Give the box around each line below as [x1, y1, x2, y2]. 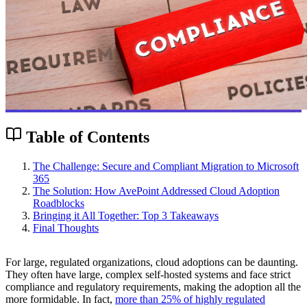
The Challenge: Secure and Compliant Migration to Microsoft [33, 160, 299, 172]
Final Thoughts [33, 221, 99, 234]
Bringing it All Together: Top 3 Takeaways [33, 209, 219, 221]
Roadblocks [33, 197, 84, 209]
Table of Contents [22, 127, 149, 146]
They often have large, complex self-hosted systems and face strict [5, 268, 291, 280]
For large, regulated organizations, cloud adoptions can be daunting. [5, 256, 298, 268]
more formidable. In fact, [5, 293, 115, 305]
